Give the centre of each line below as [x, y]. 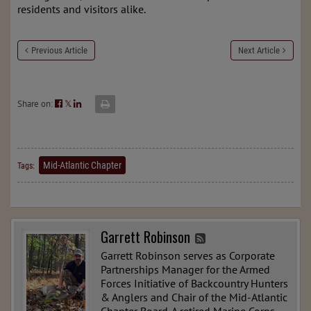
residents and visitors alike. [82, 9]
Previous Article [59, 50]
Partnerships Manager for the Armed [185, 270]
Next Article [259, 50]
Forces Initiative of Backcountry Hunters [194, 284]
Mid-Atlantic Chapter [82, 165]
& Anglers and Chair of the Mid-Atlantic [194, 297]
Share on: [36, 104]
